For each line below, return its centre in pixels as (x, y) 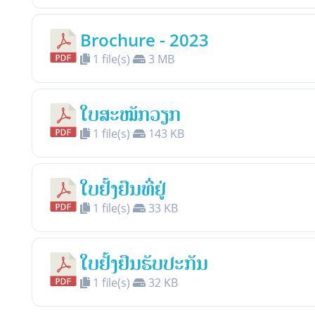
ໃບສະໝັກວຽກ (130, 114)
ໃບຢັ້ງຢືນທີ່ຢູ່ (123, 189)
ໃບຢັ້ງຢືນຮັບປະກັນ (144, 263)
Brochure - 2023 (144, 40)
